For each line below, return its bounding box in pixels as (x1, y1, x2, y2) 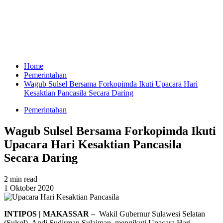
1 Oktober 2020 (4, 183, 54, 192)
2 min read (4, 174, 37, 183)
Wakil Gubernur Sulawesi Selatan (97, 209, 205, 218)
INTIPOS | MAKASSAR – (4, 209, 97, 218)
